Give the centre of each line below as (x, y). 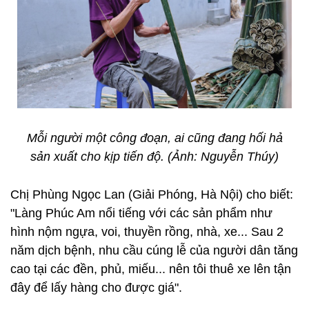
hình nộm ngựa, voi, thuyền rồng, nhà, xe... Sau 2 (147, 232)
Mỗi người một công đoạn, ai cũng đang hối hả (154, 138)
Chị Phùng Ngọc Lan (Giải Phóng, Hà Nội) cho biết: (152, 195)
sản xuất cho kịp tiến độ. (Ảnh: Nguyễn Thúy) (154, 157)
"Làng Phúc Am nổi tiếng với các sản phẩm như (141, 213)
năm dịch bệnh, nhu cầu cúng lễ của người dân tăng (154, 250)
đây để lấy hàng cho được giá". (96, 288)
